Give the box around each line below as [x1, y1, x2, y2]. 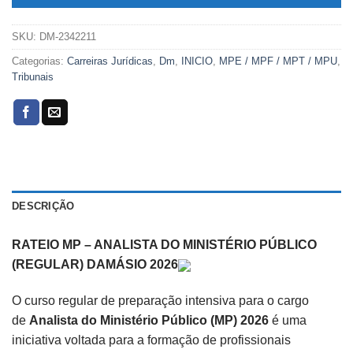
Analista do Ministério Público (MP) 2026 [29, 313, 269, 327]
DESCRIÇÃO [12, 200, 75, 213]
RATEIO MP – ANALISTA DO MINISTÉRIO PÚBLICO [12, 238, 317, 252]
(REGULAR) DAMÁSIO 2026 [12, 258, 178, 272]
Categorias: [12, 55, 67, 68]
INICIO [181, 55, 213, 68]
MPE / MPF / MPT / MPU [219, 55, 337, 68]
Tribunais [12, 71, 54, 84]
